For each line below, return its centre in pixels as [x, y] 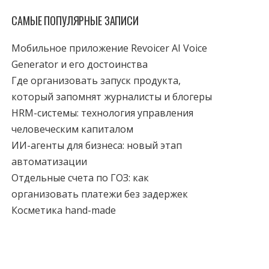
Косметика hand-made [64, 210]
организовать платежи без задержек [100, 194]
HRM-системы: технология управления [103, 113]
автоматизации [50, 162]
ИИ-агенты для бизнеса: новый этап [97, 146]
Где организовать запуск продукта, [96, 81]
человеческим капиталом [73, 129]
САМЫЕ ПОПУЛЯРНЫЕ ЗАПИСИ [75, 21]
